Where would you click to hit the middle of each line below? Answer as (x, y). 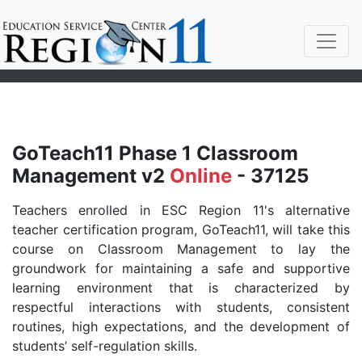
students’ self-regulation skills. (105, 346)
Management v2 (91, 176)
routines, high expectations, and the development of (181, 326)
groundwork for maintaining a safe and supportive (181, 268)
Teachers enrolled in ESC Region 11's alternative (181, 210)
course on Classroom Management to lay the (181, 249)
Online (201, 176)
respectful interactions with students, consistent (181, 307)
